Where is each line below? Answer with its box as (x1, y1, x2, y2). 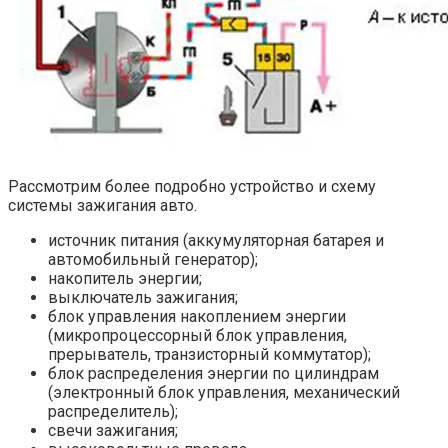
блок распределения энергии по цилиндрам (48, 363, 379, 383)
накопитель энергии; (48, 268, 202, 288)
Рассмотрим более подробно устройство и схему (8, 176, 376, 196)
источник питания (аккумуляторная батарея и (48, 230, 384, 250)
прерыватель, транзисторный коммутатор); (48, 344, 371, 364)
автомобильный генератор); (48, 249, 258, 269)
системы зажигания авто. (8, 195, 197, 215)
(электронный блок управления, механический (48, 382, 400, 402)
